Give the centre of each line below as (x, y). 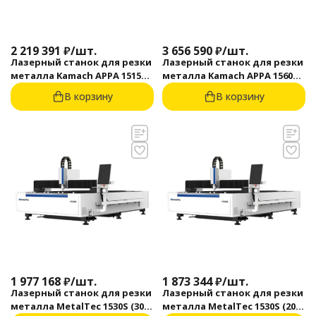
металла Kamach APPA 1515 (76, 75)
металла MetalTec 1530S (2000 (234, 306)
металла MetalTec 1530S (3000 (82, 306)
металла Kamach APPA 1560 (227, 75)
